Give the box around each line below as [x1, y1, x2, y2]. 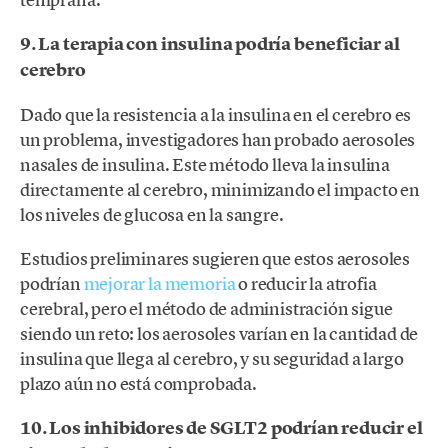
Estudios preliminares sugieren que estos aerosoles [20, 247, 411, 271]
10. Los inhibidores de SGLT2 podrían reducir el [20, 416, 423, 441]
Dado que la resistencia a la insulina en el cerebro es [20, 102, 412, 126]
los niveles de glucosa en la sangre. [20, 202, 284, 226]
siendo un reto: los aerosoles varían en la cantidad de [20, 322, 419, 346]
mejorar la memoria [83, 272, 236, 296]
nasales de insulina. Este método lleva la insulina [20, 152, 391, 176]
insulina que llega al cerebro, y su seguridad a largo [20, 347, 404, 371]
